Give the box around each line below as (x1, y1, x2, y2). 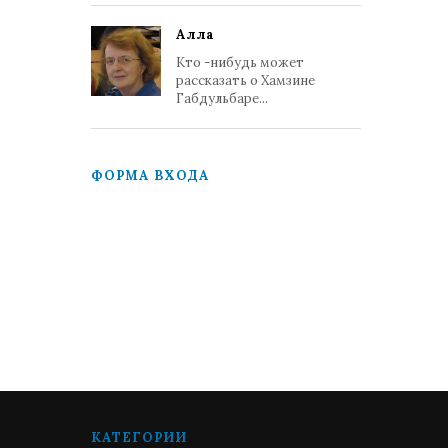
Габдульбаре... (176, 90, 268, 107)
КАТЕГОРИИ (91, 429, 187, 446)
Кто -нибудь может (176, 54, 304, 71)
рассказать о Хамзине (176, 72, 315, 89)
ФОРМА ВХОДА (91, 167, 210, 184)
